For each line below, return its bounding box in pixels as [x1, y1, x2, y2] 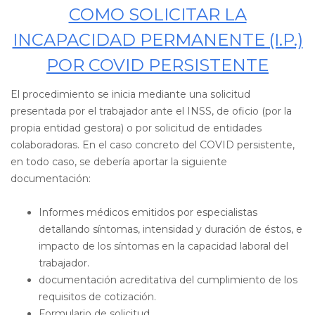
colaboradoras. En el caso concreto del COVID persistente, [11, 139, 295, 151]
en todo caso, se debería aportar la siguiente [11, 155, 227, 168]
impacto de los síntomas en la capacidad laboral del [39, 240, 288, 252]
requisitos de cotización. [39, 290, 156, 303]
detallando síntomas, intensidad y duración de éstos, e [39, 223, 302, 236]
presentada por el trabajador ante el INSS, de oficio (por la [11, 105, 292, 117]
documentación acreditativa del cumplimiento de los [39, 274, 297, 286]
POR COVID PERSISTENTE [46, 54, 269, 75]
